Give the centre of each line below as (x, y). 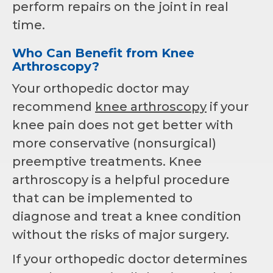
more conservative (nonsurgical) (114, 143)
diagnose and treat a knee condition (127, 216)
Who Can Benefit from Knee (103, 53)
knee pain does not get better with (123, 125)
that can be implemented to (102, 198)
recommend (54, 106)
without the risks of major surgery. (121, 234)
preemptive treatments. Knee (107, 161)
